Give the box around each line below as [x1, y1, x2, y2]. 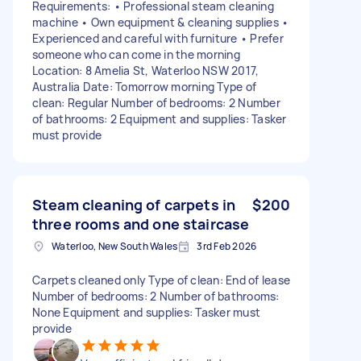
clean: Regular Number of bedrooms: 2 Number [32, 94, 280, 110]
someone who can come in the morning [32, 46, 240, 62]
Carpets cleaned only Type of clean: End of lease [32, 272, 290, 288]
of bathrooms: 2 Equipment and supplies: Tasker [32, 110, 287, 127]
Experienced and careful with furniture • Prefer [32, 30, 284, 46]
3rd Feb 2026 [197, 239, 257, 253]
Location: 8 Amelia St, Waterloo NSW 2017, [32, 62, 259, 78]
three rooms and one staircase [32, 214, 250, 234]
